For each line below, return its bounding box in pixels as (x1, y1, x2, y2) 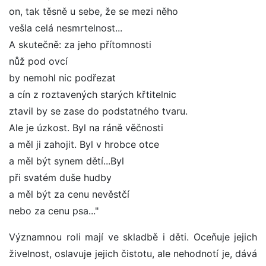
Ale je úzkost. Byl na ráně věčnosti (9, 122, 163, 134)
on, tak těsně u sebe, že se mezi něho (9, 5, 178, 18)
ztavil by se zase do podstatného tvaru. (9, 105, 188, 118)
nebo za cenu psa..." (9, 205, 99, 217)
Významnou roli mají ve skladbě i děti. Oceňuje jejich (9, 231, 257, 243)
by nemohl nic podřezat (9, 72, 116, 84)
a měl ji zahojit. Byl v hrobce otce (9, 138, 159, 151)
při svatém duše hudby (9, 172, 112, 184)
